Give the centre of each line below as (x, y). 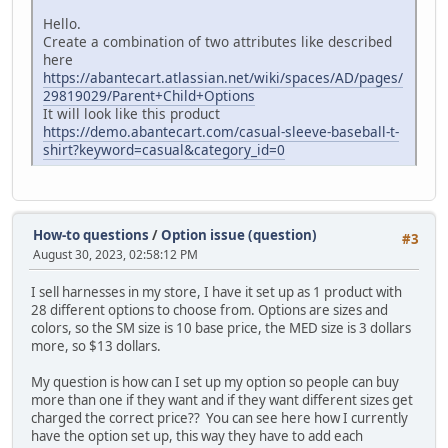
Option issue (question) (239, 235)
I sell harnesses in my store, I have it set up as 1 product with (216, 292)
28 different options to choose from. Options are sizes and (209, 310)
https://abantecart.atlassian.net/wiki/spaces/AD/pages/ (223, 77)
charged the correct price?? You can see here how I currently (219, 418)
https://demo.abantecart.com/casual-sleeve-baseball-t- (221, 131)
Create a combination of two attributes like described (217, 41)
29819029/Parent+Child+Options (149, 95)
